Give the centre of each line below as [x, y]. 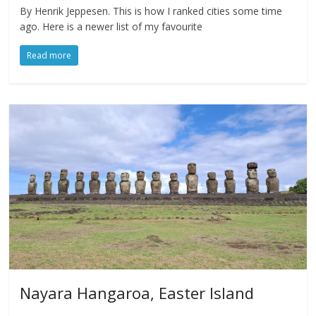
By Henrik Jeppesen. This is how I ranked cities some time [151, 11]
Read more [49, 56]
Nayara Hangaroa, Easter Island [137, 293]
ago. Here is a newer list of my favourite [111, 27]
